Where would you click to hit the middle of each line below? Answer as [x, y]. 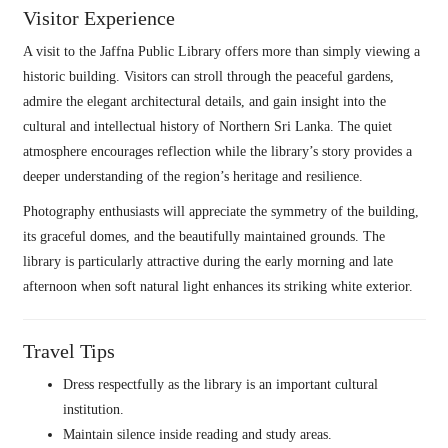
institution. [93, 409]
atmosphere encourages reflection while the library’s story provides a [217, 151]
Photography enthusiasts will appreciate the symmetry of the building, [220, 211]
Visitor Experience [98, 18]
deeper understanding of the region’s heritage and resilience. [192, 176]
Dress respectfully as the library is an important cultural [220, 384]
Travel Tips [68, 351]
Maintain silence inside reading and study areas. [197, 434]
